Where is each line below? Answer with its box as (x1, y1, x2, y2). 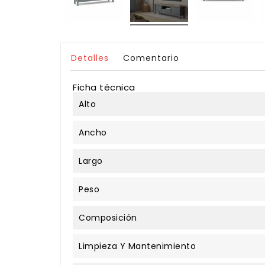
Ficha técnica (73, 80, 135, 93)
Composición (79, 211, 137, 224)
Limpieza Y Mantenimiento (79, 240, 196, 252)
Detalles (71, 51, 109, 64)
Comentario (122, 51, 179, 64)
